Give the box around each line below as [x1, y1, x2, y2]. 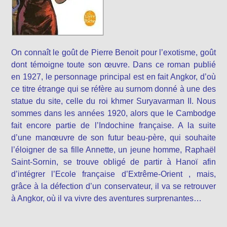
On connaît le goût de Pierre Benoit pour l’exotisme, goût [11, 48, 216, 57]
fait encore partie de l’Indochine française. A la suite [11, 121, 216, 130]
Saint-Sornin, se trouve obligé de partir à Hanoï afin [11, 158, 216, 166]
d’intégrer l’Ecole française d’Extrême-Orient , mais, [11, 170, 216, 178]
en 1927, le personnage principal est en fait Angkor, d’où [11, 72, 216, 81]
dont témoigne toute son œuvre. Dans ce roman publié [11, 60, 216, 69]
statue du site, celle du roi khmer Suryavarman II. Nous [11, 97, 216, 105]
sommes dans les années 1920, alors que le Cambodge [11, 109, 216, 118]
